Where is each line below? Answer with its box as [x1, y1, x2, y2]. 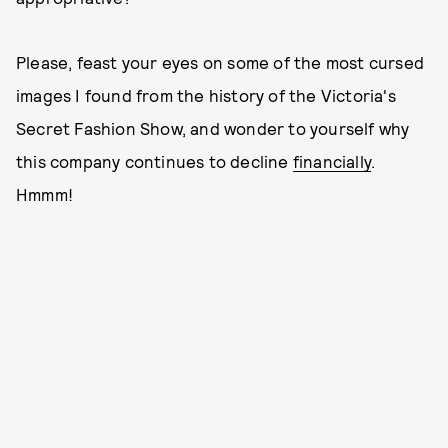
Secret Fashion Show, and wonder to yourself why [16, 118, 410, 138]
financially [292, 151, 372, 171]
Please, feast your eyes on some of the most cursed [16, 52, 425, 72]
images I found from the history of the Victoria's [16, 85, 396, 105]
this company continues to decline [16, 151, 293, 171]
